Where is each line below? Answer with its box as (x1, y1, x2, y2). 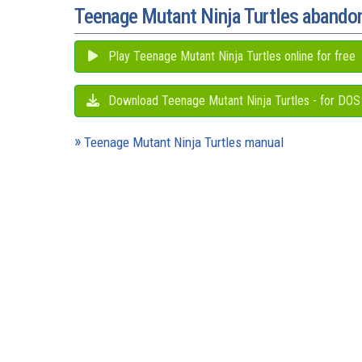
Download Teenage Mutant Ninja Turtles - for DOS (105, 92, 360, 108)
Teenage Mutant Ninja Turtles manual (84, 133, 284, 150)
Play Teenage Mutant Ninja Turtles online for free (105, 48, 356, 64)
